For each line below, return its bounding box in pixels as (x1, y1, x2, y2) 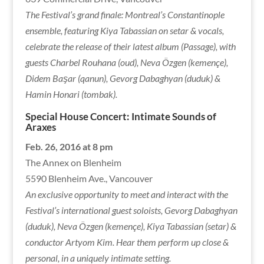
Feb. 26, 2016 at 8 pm (25, 140, 113, 152)
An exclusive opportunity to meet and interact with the (25, 188, 228, 200)
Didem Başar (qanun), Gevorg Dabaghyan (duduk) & (25, 72, 220, 84)
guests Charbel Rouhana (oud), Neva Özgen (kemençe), (25, 56, 228, 68)
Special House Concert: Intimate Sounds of (25, 110, 216, 123)
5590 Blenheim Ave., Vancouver (25, 172, 153, 184)
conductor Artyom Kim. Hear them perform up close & (25, 236, 229, 247)
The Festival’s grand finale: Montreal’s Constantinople (25, 8, 225, 20)
